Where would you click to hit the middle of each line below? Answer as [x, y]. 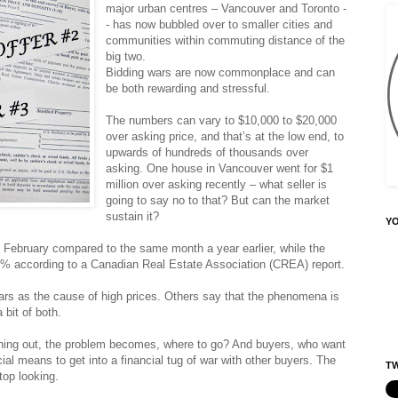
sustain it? [135, 216]
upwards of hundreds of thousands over [207, 152]
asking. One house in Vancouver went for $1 [220, 168]
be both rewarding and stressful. [188, 88]
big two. [128, 56]
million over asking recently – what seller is [217, 184]
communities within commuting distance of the [226, 40]
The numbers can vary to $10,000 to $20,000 [222, 120]
